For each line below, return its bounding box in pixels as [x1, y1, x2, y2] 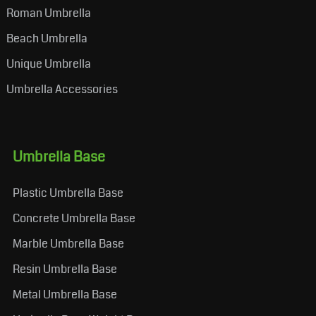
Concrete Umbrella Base [12, 209, 135, 226]
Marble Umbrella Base [12, 235, 124, 252]
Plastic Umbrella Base [12, 184, 123, 201]
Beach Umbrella [6, 30, 87, 47]
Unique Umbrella [6, 55, 91, 72]
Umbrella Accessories [6, 80, 118, 97]
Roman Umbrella [6, 4, 91, 21]
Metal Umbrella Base [12, 286, 117, 303]
